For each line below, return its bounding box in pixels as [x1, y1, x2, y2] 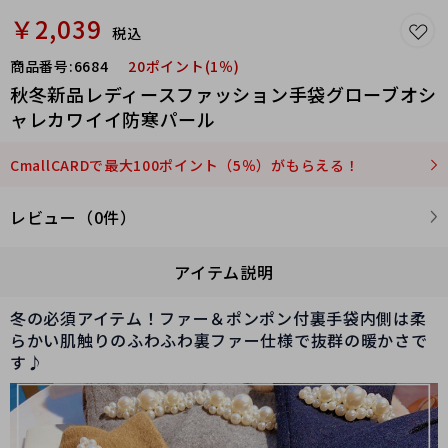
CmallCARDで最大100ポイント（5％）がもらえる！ [10, 155, 360, 175]
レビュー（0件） [10, 205, 137, 229]
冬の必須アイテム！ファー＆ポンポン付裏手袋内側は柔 [10, 306, 427, 330]
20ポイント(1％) [128, 56, 240, 76]
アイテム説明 [174, 260, 274, 284]
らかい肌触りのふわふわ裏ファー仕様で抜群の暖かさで [10, 328, 428, 352]
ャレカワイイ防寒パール [10, 106, 216, 132]
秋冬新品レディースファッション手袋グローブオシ [10, 81, 438, 107]
